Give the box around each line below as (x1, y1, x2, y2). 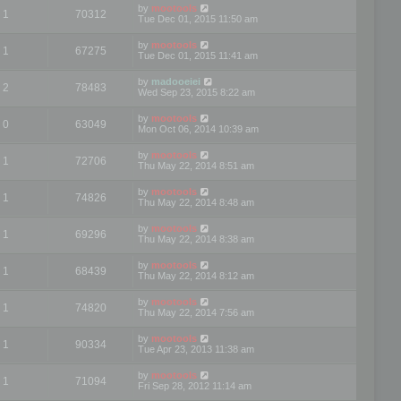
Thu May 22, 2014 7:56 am (138, 306, 254, 318)
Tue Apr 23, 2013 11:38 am (138, 343, 254, 354)
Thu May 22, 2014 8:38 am (138, 233, 254, 244)
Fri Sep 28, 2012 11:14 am (138, 380, 252, 391)
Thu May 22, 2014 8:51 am (138, 159, 254, 171)
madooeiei (151, 75, 200, 87)
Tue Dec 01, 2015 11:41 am (138, 49, 258, 61)
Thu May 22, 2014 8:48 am (138, 196, 254, 208)
